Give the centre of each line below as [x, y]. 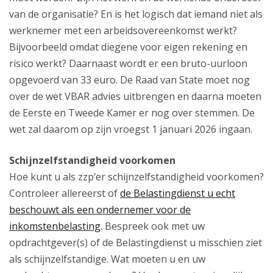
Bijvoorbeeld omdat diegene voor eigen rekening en [128, 47]
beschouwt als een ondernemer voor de [100, 210]
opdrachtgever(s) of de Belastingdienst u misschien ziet [136, 243]
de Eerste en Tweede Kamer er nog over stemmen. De [132, 113]
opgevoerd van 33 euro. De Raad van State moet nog [129, 80]
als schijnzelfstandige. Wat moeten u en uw [107, 259]
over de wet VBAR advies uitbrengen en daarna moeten [135, 97]
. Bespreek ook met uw [153, 226]
